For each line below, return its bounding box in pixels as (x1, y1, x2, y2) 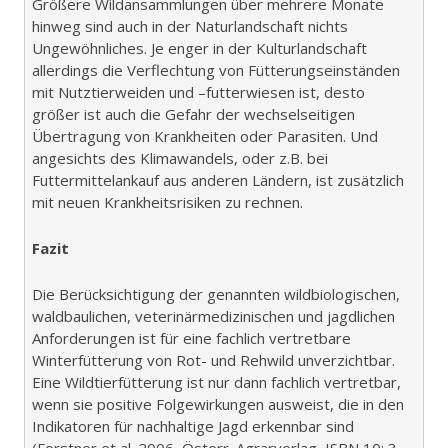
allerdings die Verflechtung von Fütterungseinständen (32, 59, 400, 80)
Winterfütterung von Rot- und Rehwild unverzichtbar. (32, 349, 395, 370)
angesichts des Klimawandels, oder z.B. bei (32, 147, 328, 168)
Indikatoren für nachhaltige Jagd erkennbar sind (32, 415, 354, 436)
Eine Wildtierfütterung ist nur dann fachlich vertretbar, (32, 371, 401, 392)
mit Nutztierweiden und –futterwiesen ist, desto (32, 81, 365, 102)
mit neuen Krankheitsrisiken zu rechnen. (32, 191, 303, 212)
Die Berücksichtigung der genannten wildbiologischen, (32, 283, 400, 304)
